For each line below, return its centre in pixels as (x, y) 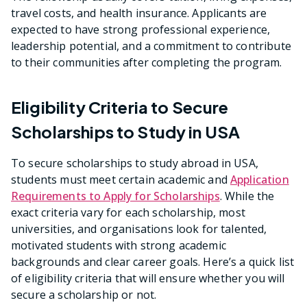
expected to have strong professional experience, (141, 30)
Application (260, 179)
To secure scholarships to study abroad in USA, (135, 163)
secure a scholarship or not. (84, 294)
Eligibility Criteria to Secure (120, 107)
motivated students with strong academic (119, 245)
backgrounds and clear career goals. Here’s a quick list (153, 261)
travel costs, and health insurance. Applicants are (139, 13)
